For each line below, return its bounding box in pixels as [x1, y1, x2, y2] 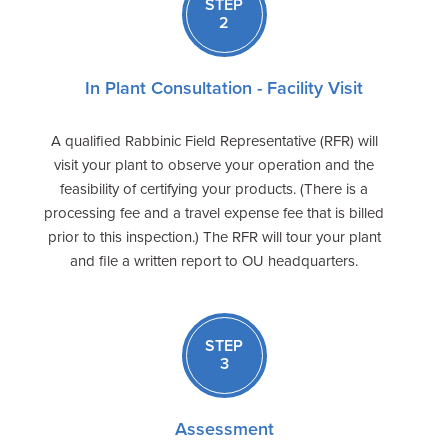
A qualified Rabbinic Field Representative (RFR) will [50, 131, 378, 150]
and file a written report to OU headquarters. [70, 251, 358, 270]
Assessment [174, 417, 274, 440]
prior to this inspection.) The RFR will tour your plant [47, 227, 381, 246]
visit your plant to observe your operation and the [54, 155, 374, 174]
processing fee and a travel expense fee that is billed [44, 203, 384, 222]
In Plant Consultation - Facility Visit [85, 76, 363, 99]
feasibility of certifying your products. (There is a [60, 179, 368, 198]
